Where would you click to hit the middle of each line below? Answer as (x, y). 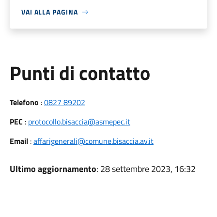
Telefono (24, 102)
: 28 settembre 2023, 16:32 (146, 169)
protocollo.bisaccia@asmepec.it (79, 122)
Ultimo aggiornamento (53, 169)
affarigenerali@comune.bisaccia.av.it (93, 141)
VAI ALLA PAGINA (49, 12)
